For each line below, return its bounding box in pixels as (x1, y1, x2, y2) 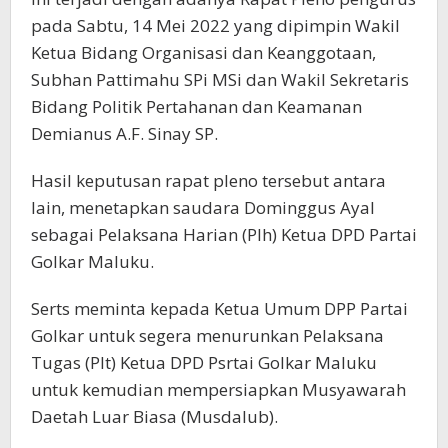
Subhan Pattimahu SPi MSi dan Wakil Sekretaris (31, 68, 409, 91)
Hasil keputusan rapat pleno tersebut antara (31, 169, 386, 192)
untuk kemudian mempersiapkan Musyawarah (31, 378, 406, 401)
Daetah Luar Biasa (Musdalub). (31, 405, 278, 428)
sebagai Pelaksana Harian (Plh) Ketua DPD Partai (31, 223, 417, 246)
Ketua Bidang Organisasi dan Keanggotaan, (31, 41, 376, 64)
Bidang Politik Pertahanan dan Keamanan (31, 95, 362, 118)
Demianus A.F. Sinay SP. (31, 122, 218, 145)
